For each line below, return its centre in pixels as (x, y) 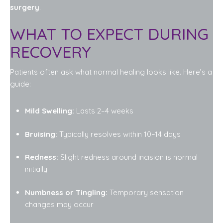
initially (36, 169)
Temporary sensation (146, 192)
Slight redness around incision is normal (128, 157)
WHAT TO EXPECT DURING (109, 34)
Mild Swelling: (50, 111)
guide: (20, 84)
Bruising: (41, 134)
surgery (25, 7)
